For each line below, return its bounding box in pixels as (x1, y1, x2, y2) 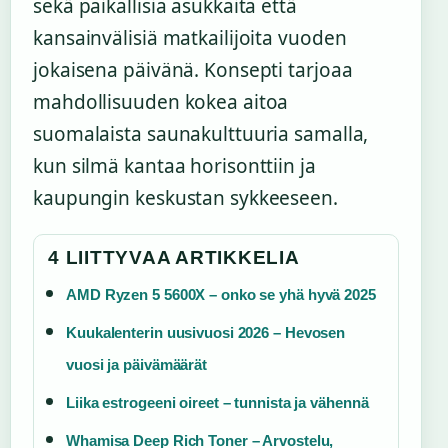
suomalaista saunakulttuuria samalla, (33, 121, 369, 148)
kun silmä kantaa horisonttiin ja (33, 153, 316, 180)
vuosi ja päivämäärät (66, 356, 207, 374)
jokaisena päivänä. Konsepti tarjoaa (33, 57, 353, 84)
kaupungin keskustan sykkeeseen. (33, 185, 338, 212)
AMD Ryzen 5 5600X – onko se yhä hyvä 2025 (66, 286, 376, 304)
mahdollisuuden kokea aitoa (33, 89, 289, 116)
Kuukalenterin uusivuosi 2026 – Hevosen (66, 324, 346, 342)
